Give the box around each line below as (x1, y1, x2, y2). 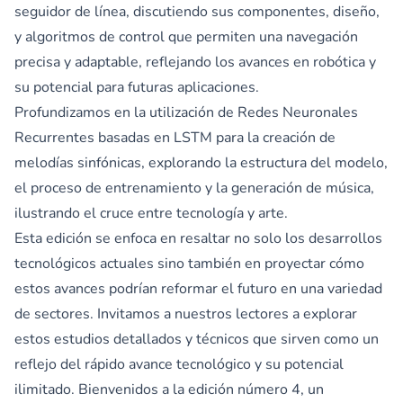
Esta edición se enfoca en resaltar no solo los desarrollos (14, 228, 382, 248)
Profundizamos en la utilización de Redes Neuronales (14, 102, 358, 122)
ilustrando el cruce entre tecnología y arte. (14, 202, 288, 223)
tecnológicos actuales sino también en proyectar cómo (14, 253, 364, 273)
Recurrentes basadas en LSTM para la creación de (14, 127, 336, 148)
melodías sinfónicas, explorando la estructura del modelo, (14, 152, 388, 173)
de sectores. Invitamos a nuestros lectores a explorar (14, 303, 357, 324)
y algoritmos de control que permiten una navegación (14, 26, 358, 47)
